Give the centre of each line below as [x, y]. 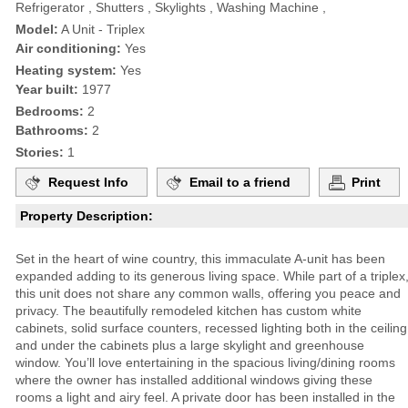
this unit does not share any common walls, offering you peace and [208, 294]
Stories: [40, 153]
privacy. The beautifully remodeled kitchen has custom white [189, 311]
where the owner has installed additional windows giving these [194, 380]
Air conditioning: [68, 49]
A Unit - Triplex [102, 30]
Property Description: [87, 216]
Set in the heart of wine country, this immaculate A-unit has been [200, 259]
